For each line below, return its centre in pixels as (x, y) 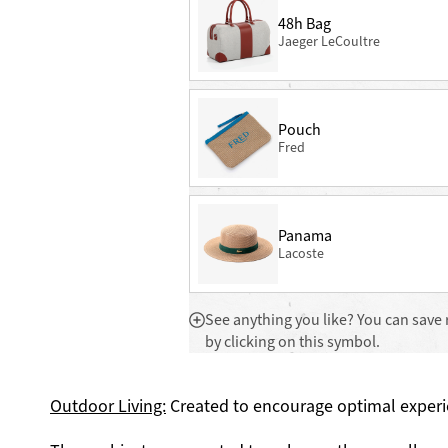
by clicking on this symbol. (292, 341)
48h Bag (304, 23)
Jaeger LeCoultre (328, 41)
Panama (304, 235)
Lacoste (300, 253)
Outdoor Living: (108, 406)
